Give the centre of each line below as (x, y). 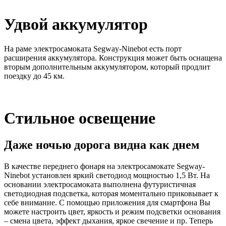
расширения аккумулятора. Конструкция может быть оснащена (113, 58)
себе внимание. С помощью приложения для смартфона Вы (107, 203)
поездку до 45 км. (34, 76)
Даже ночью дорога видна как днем (102, 145)
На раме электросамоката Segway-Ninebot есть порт (93, 49)
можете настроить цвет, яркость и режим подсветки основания (112, 212)
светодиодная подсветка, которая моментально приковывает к (111, 194)
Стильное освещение (80, 118)
